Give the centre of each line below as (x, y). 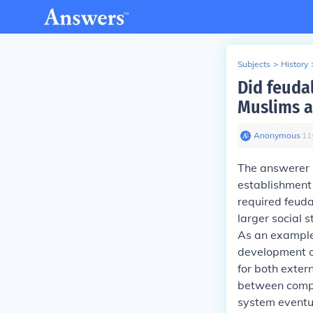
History (294, 64)
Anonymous (277, 135)
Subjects (254, 64)
